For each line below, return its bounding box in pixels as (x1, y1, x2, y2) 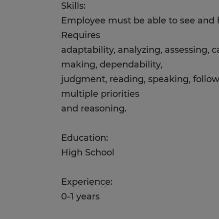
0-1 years (61, 191, 100, 202)
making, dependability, (61, 59, 163, 70)
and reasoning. (61, 103, 127, 114)
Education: (61, 132, 109, 143)
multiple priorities (61, 88, 140, 99)
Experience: (61, 176, 113, 187)
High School (61, 147, 115, 158)
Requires (61, 30, 101, 41)
